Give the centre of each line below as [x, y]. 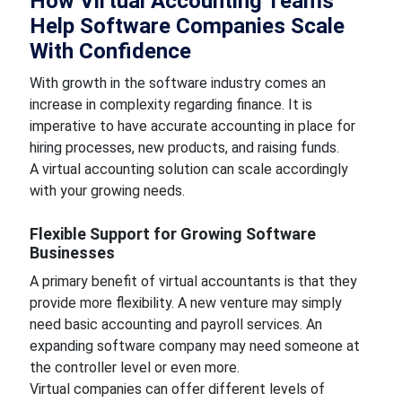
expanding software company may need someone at [194, 346]
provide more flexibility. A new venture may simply [185, 303]
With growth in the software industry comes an [177, 83]
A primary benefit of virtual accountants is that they [193, 281]
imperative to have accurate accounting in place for [192, 126]
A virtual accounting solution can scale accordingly [188, 169]
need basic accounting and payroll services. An [175, 324]
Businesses [72, 253]
